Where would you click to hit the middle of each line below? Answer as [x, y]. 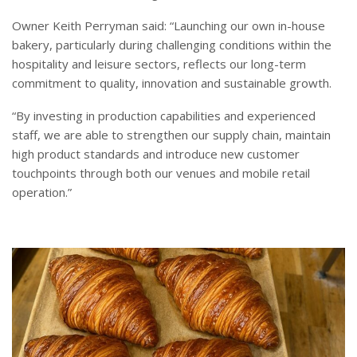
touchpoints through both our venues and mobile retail [161, 173]
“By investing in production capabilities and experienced [164, 115]
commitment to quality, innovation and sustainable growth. [172, 82]
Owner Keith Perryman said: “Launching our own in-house [169, 25]
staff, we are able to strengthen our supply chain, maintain [171, 134]
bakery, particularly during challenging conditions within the [172, 44]
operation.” [42, 192]
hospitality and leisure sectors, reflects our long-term [159, 63]
